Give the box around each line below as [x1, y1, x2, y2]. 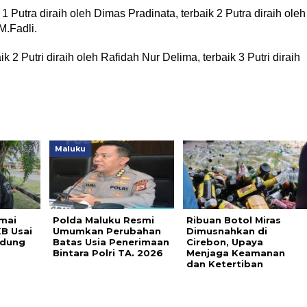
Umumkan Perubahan [52, 225, 161, 236]
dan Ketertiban [186, 258, 263, 269]
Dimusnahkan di [186, 225, 267, 236]
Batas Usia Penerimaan [52, 236, 169, 247]
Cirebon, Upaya [186, 236, 263, 247]
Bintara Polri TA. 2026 [52, 247, 163, 258]
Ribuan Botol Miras [186, 214, 281, 225]
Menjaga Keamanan [186, 247, 285, 258]
